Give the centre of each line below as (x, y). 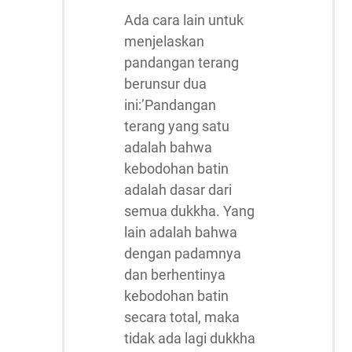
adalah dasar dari (178, 190)
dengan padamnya (183, 253)
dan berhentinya (175, 275)
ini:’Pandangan (170, 105)
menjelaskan (164, 41)
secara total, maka (182, 317)
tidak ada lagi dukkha (190, 338)
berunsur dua (165, 84)
